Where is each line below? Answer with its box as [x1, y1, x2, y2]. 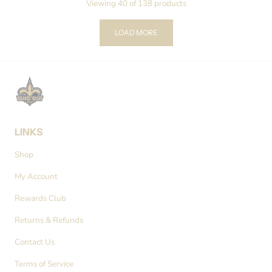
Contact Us [15, 236, 55, 248]
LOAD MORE [114, 28, 158, 37]
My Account [15, 171, 58, 182]
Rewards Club [15, 192, 66, 204]
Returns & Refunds [15, 214, 83, 226]
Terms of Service [15, 258, 73, 270]
